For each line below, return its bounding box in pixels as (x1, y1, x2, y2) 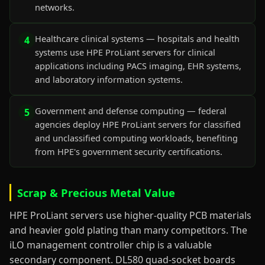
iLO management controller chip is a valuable (9, 238, 212, 251)
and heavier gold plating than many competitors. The (9, 224, 247, 237)
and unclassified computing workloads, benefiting (35, 132, 238, 144)
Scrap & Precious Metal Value (17, 185, 175, 200)
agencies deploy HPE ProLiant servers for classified (35, 118, 241, 130)
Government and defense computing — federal (35, 105, 227, 117)
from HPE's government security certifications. (35, 146, 222, 157)
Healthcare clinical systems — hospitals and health (35, 33, 240, 44)
